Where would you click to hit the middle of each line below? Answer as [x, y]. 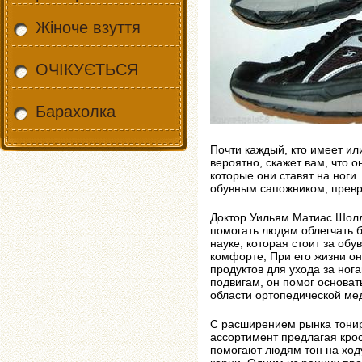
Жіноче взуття [88, 27]
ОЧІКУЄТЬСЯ [87, 69]
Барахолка [76, 112]
